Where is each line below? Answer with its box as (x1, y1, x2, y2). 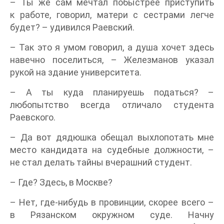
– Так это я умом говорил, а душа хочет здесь (10, 41, 214, 52)
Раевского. (10, 111, 55, 122)
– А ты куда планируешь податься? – (10, 86, 214, 97)
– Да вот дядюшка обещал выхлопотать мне (10, 131, 214, 142)
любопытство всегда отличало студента (10, 99, 214, 110)
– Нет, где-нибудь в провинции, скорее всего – (10, 196, 214, 207)
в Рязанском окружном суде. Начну (10, 209, 214, 220)
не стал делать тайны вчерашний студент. (10, 156, 192, 167)
